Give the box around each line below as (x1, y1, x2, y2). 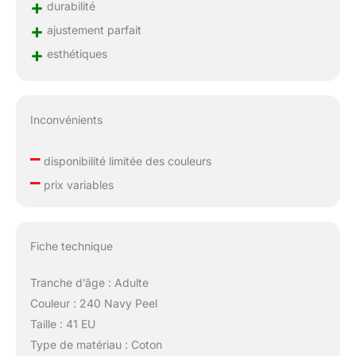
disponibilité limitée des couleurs (40, 153, 211, 168)
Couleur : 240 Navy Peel (29, 296, 157, 311)
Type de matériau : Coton (29, 338, 162, 352)
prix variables (40, 177, 114, 192)
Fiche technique (29, 239, 113, 253)
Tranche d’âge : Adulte (29, 276, 149, 290)
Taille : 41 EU (29, 317, 95, 331)
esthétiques (43, 46, 107, 60)
